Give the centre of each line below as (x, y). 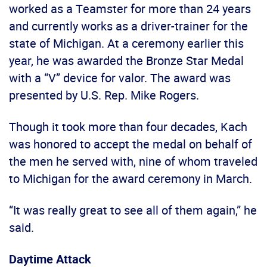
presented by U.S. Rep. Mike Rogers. (104, 95)
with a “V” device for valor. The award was (120, 78)
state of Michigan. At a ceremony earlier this (126, 44)
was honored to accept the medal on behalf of (131, 144)
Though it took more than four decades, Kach (128, 127)
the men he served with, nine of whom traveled (133, 162)
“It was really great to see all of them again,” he (133, 210)
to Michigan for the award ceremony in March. (131, 179)
